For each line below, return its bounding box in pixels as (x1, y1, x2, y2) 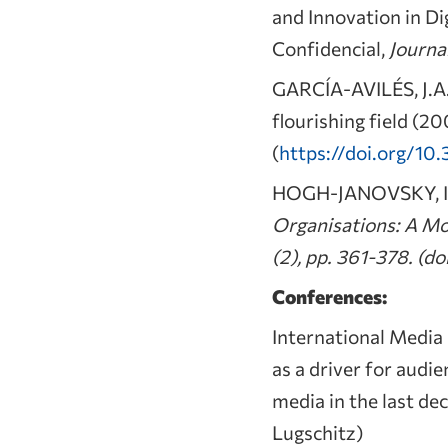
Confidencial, (272, 35, 389, 60)
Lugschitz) (272, 419, 363, 444)
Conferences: (272, 283, 387, 308)
